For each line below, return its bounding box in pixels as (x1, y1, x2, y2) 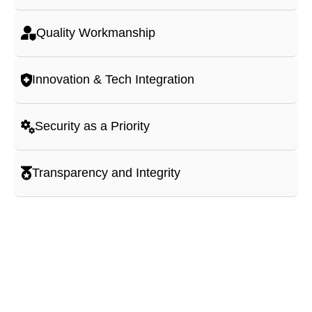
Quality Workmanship (36, 26, 155, 40)
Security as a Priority (35, 119, 150, 134)
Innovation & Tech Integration (32, 72, 194, 87)
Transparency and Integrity (32, 166, 180, 180)
